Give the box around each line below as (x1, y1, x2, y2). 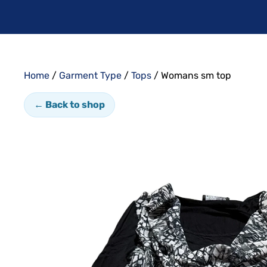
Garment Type (59, 69, 122, 81)
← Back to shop (34, 98, 105, 110)
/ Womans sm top (151, 69, 231, 81)
